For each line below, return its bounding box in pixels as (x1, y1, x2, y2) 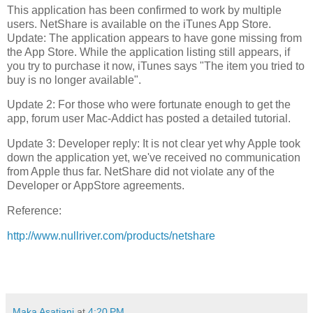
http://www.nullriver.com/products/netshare (7, 229, 215, 242)
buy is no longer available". (7, 73, 141, 86)
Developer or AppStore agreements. (7, 180, 184, 192)
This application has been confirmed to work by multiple (7, 3, 282, 16)
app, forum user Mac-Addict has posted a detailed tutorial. (7, 112, 291, 125)
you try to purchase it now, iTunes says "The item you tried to (7, 59, 305, 72)
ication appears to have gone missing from (93, 31, 302, 44)
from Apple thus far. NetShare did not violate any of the (7, 166, 275, 178)
